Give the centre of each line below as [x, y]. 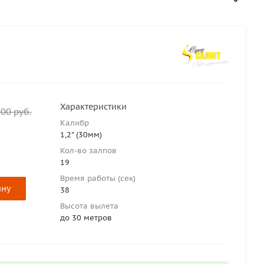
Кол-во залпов [88, 151]
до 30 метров [86, 218]
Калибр [75, 123]
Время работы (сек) [98, 178]
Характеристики [93, 107]
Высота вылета [89, 206]
